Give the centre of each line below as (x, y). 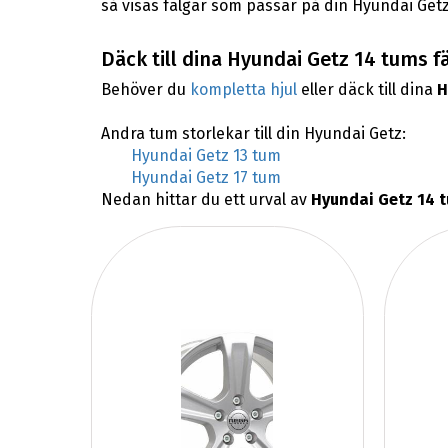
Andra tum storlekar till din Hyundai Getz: (253, 134)
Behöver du (145, 90)
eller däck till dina (366, 90)
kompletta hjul (243, 90)
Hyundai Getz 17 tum (205, 178)
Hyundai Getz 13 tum (205, 156)
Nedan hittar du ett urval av (205, 200)
